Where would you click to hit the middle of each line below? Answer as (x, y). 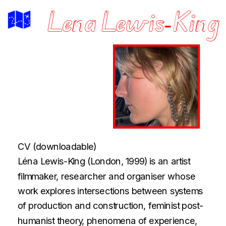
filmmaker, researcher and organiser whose (106, 176)
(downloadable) (64, 146)
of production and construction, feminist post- (110, 206)
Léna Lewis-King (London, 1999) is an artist (104, 161)
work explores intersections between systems (110, 191)
